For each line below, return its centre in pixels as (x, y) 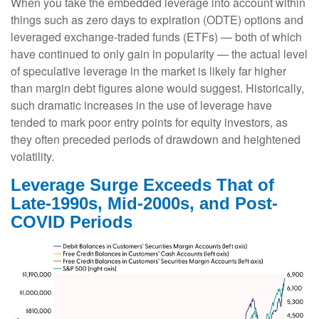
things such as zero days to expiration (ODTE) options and (157, 20)
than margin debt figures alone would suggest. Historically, (157, 88)
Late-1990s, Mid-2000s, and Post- (144, 204)
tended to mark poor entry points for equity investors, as (149, 122)
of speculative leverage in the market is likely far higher (148, 71)
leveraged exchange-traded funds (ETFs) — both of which (156, 37)
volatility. (32, 157)
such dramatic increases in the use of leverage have (141, 105)
